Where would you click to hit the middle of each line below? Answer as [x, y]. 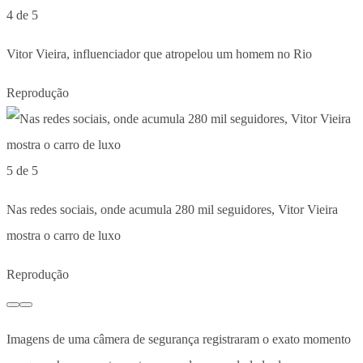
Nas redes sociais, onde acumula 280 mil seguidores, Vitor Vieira [172, 209]
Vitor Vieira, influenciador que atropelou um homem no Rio [159, 53]
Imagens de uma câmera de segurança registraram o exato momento [179, 339]
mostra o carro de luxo [64, 235]
